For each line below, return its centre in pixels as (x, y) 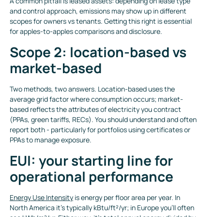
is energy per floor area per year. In (127, 197)
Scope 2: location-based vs (98, 52)
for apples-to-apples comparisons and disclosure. (86, 31)
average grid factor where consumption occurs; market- (96, 99)
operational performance (92, 176)
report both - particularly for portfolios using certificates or (100, 129)
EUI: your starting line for (91, 160)
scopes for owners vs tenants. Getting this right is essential (101, 21)
